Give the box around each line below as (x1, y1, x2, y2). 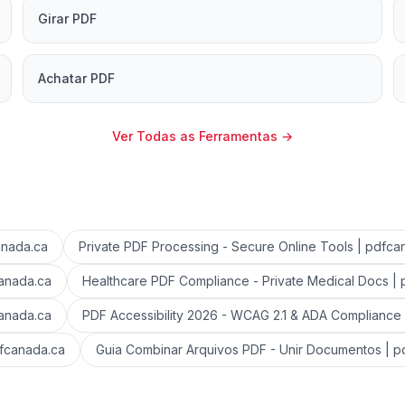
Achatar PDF (38, 71, 116, 86)
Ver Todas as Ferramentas (112, 128, 278, 144)
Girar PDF (38, 11, 98, 26)
